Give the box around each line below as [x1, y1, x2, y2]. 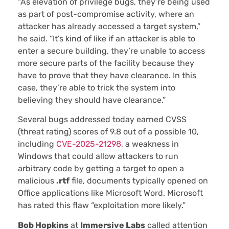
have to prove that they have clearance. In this [18, 70, 196, 80]
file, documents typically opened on [70, 176, 208, 186]
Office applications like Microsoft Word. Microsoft [18, 188, 203, 198]
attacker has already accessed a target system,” [18, 21, 200, 31]
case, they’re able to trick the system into [18, 82, 175, 93]
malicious [18, 176, 56, 186]
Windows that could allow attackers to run [18, 151, 178, 162]
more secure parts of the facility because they [18, 58, 194, 68]
